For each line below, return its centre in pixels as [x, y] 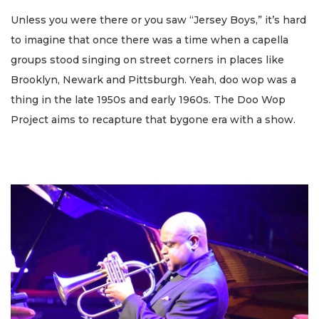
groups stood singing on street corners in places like [147, 60]
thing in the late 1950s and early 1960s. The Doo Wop [148, 100]
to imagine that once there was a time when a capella [150, 40]
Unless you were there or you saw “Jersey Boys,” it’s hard [158, 20]
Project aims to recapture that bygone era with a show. [153, 120]
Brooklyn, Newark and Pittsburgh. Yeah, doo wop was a [153, 80]
